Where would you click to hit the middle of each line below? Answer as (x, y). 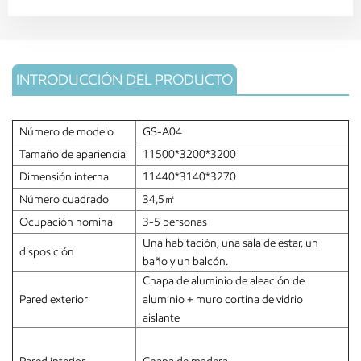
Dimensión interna (64, 176)
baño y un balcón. (185, 261)
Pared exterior (54, 299)
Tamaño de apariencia (73, 154)
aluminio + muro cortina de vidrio (223, 299)
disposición (47, 251)
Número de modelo (66, 131)
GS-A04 (162, 131)
